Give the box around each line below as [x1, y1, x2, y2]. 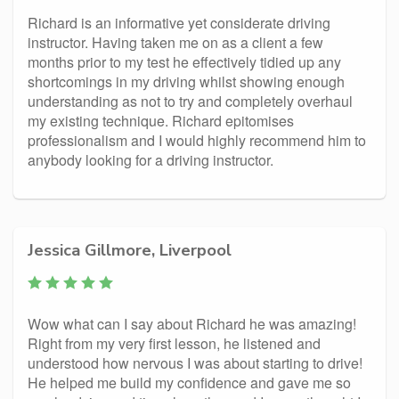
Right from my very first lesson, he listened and [28, 333, 321, 354]
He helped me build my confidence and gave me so [28, 372, 351, 393]
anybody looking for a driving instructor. [28, 150, 273, 170]
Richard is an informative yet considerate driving [28, 12, 330, 33]
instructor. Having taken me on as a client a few [28, 32, 323, 53]
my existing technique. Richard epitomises [28, 110, 294, 131]
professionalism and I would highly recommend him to [28, 130, 366, 151]
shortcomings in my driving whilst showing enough [28, 71, 345, 92]
